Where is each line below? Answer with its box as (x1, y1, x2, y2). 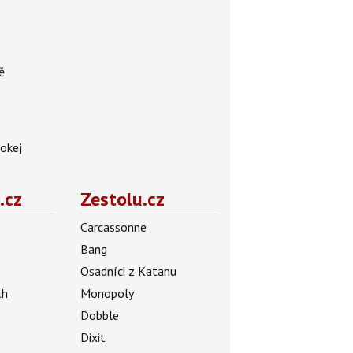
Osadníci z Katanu (80, 263, 176, 279)
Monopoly (80, 285, 134, 301)
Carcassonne (80, 219, 147, 235)
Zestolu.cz (80, 187, 165, 211)
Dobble (80, 307, 119, 323)
